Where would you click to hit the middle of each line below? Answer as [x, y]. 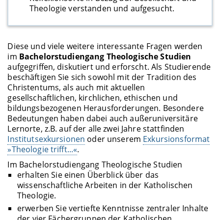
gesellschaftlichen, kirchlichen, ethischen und [93, 97]
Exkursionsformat [177, 139]
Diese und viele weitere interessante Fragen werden [105, 46]
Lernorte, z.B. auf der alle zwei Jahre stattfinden [96, 128]
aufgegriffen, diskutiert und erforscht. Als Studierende [109, 67]
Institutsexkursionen [46, 139]
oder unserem [114, 139]
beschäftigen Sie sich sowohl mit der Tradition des [102, 77]
